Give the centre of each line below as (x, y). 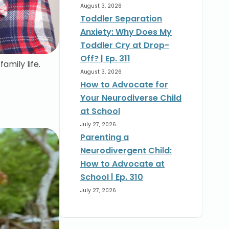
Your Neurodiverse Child (131, 98)
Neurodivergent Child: (126, 151)
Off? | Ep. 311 (105, 59)
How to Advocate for (124, 85)
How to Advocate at (122, 164)
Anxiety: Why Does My (126, 32)
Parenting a (105, 138)
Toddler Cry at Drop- (125, 45)
